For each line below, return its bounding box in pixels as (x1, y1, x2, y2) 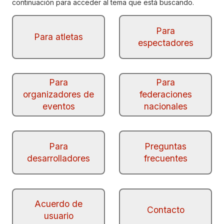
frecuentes (143, 152, 187, 163)
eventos (42, 101, 75, 112)
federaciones (139, 89, 192, 100)
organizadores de (23, 89, 94, 100)
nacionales (143, 101, 187, 112)
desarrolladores (27, 152, 90, 163)
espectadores (137, 37, 193, 48)
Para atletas (34, 31, 83, 42)
